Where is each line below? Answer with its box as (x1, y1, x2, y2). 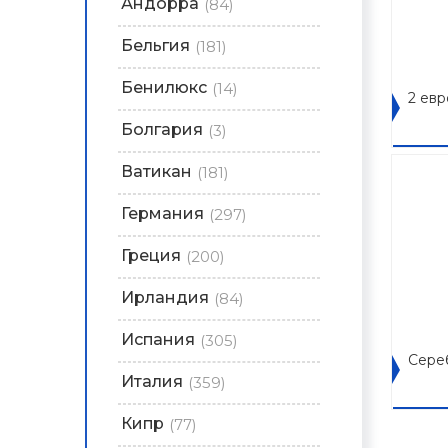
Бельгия (121, 36, 190, 55)
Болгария (121, 120, 203, 139)
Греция (121, 246, 181, 265)
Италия (121, 372, 183, 391)
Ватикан (121, 162, 192, 181)
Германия (121, 204, 204, 223)
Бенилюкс (121, 78, 207, 97)
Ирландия (121, 288, 209, 307)
